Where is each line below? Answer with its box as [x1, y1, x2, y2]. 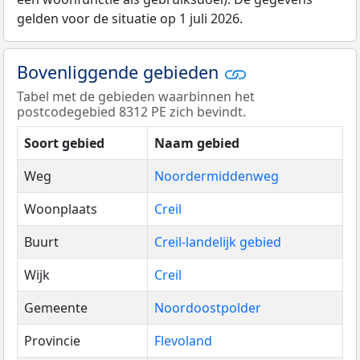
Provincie [24, 332, 80, 350]
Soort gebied [24, 134, 104, 153]
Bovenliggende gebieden [17, 59, 223, 84]
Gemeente [24, 299, 88, 317]
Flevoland [154, 332, 212, 350]
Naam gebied [154, 134, 239, 153]
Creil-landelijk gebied [154, 233, 281, 252]
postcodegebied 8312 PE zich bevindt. [17, 103, 246, 121]
